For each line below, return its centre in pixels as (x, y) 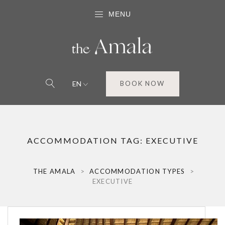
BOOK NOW (142, 84)
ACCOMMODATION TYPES (137, 171)
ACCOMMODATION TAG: (86, 140)
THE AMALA (54, 171)
